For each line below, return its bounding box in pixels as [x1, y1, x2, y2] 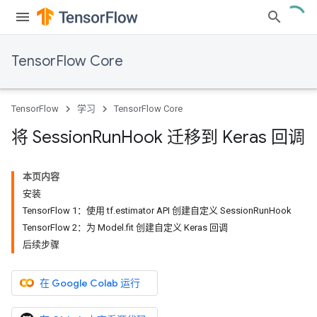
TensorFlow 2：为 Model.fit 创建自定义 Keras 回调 [23, 222, 228, 233]
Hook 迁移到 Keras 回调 [121, 127, 305, 148]
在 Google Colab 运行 [40, 277, 140, 289]
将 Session [11, 127, 92, 148]
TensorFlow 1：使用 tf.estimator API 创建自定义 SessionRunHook [23, 205, 292, 216]
